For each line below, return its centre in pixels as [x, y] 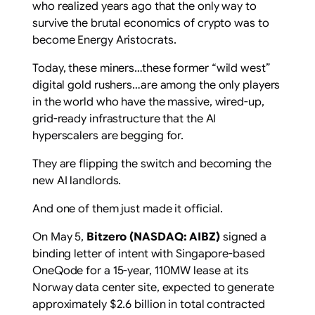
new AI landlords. [77, 181]
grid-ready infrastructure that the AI [124, 119]
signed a [243, 237]
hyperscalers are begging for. [108, 136]
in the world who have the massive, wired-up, [148, 102]
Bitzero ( [110, 237]
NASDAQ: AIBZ [175, 237]
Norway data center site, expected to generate [153, 288]
